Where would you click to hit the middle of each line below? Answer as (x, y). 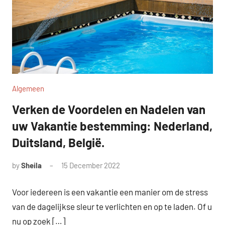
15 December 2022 (91, 165)
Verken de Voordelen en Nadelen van (109, 109)
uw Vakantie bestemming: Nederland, (112, 126)
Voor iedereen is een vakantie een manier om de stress (110, 192)
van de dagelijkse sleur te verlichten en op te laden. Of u (112, 206)
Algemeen (28, 88)
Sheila (31, 165)
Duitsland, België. (58, 142)
